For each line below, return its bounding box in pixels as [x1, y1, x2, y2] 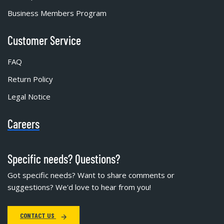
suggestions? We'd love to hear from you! [7, 182, 151, 192]
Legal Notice [7, 91, 50, 102]
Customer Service [7, 33, 81, 48]
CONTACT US [20, 211, 56, 220]
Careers [7, 116, 39, 131]
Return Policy [7, 74, 53, 84]
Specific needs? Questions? [7, 151, 120, 166]
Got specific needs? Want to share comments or [7, 170, 174, 180]
